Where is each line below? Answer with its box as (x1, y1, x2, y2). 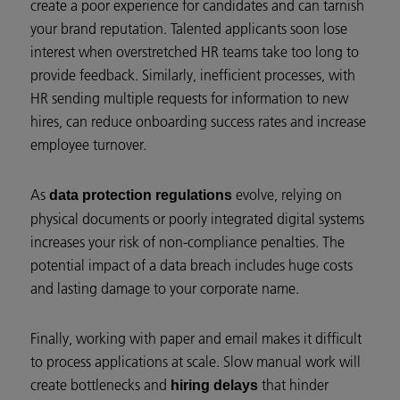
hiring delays (171, 378, 258, 394)
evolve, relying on (232, 186, 342, 204)
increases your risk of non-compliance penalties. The (30, 233, 345, 252)
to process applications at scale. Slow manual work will (30, 353, 361, 371)
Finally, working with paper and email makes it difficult (30, 329, 362, 348)
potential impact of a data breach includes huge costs (30, 256, 353, 275)
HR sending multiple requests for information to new (30, 89, 348, 108)
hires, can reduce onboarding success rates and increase (30, 112, 366, 131)
